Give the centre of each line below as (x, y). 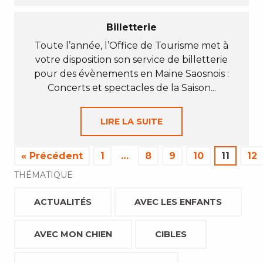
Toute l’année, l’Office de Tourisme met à (131, 45)
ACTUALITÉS (63, 202)
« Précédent (52, 156)
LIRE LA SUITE (131, 122)
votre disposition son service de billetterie (131, 60)
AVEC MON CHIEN (73, 234)
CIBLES (171, 234)
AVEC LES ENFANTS (178, 202)
